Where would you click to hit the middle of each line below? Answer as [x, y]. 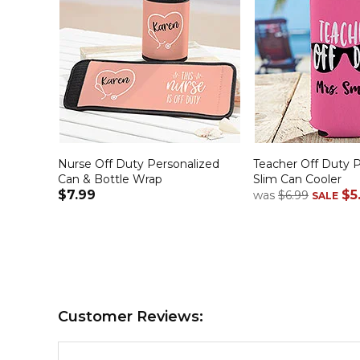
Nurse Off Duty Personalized [139, 164]
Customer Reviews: [131, 317]
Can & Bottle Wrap [110, 180]
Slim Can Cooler [297, 180]
